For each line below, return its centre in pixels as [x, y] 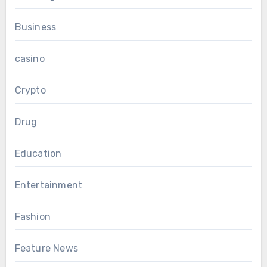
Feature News [46, 249]
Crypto [30, 91]
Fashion [32, 217]
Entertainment [49, 185]
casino [30, 59]
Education [38, 154]
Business [35, 27]
